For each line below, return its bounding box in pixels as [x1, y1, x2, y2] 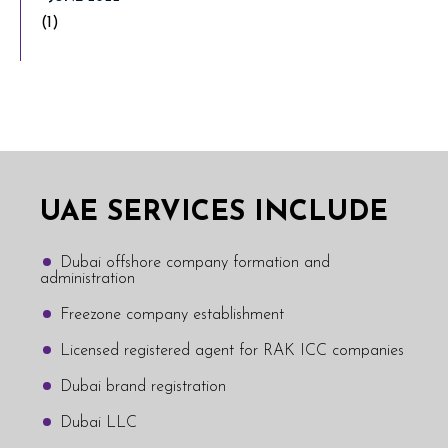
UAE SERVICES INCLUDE [40, 198, 388, 227]
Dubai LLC [60, 414, 137, 431]
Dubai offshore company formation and [60, 254, 330, 271]
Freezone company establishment [60, 306, 284, 323]
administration [40, 270, 135, 287]
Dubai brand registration [60, 378, 226, 395]
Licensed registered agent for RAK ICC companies [60, 342, 404, 359]
